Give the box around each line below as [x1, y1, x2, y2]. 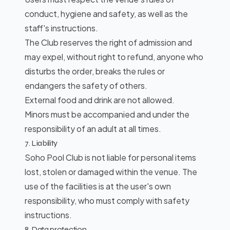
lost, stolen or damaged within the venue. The [25, 166, 197, 177]
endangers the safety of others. [25, 80, 147, 91]
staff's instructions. [25, 23, 98, 33]
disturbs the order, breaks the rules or [25, 66, 165, 76]
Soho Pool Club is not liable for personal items [25, 152, 196, 163]
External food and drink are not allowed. [25, 94, 175, 105]
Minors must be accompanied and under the [25, 109, 189, 120]
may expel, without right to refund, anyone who [25, 51, 203, 62]
